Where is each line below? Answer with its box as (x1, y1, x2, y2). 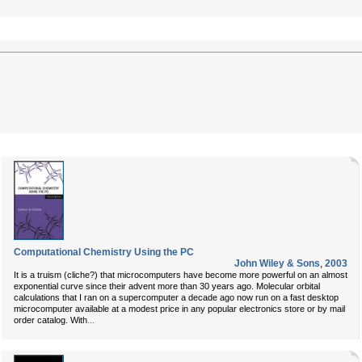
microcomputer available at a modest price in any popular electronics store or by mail (14, 304, 345, 314)
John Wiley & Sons (234, 258, 320, 269)
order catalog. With (14, 315, 87, 325)
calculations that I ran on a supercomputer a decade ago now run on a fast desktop (14, 293, 339, 302)
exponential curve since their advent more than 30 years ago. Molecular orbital (14, 281, 320, 291)
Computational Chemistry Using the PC (14, 246, 194, 258)
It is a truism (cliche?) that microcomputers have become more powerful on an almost (14, 270, 347, 280)
